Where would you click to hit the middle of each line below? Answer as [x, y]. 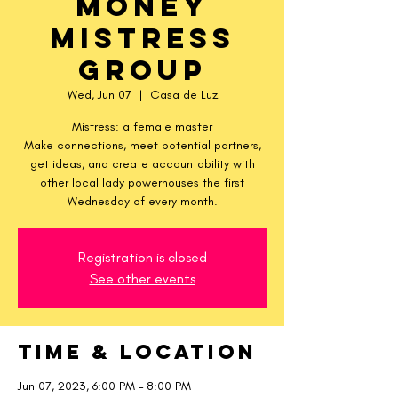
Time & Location [137, 352]
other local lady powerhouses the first [142, 183]
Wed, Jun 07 [99, 95]
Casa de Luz [183, 95]
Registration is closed [142, 257]
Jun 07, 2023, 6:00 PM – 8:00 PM [104, 386]
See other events [142, 279]
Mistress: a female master [142, 127]
